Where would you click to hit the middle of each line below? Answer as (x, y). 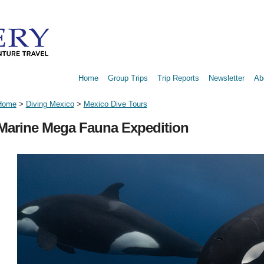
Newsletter (227, 78)
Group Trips (128, 78)
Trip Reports (178, 78)
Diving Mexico (50, 104)
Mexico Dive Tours (115, 104)
